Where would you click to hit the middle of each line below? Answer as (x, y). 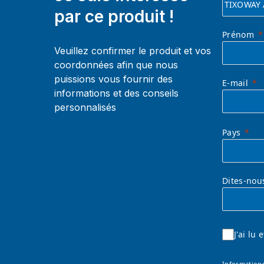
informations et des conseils (116, 93)
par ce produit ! (114, 16)
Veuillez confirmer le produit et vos (133, 50)
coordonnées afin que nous (116, 65)
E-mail (235, 82)
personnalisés (85, 107)
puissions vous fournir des (113, 79)
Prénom (238, 34)
